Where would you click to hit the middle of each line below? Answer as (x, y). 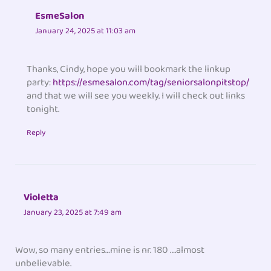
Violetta (41, 198)
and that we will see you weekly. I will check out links (136, 96)
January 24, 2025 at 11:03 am (86, 31)
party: (40, 82)
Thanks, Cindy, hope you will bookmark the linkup (129, 69)
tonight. (43, 109)
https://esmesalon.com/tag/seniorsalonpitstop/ (151, 82)
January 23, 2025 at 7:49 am (73, 213)
